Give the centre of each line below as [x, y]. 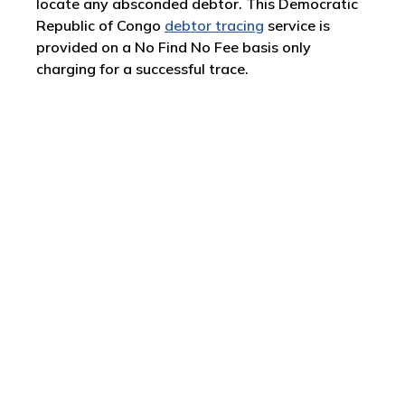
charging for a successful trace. [142, 69]
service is [297, 25]
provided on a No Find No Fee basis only [174, 47]
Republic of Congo [100, 25]
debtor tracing [214, 25]
